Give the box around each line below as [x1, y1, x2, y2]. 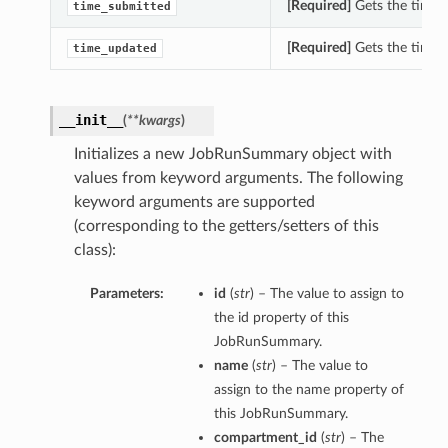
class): [73, 242, 116, 259]
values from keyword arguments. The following [73, 170, 403, 187]
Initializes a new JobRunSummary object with [73, 146, 392, 163]
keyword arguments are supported [73, 194, 315, 211]
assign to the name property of [213, 382, 404, 398]
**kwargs [126, 113, 181, 129]
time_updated [72, 42, 157, 56]
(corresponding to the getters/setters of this [73, 218, 379, 235]
